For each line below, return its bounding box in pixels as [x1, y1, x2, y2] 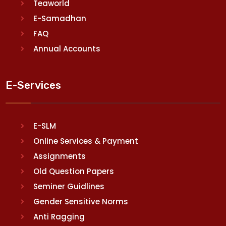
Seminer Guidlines [33, 181, 105, 192]
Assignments [33, 150, 86, 161]
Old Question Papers [33, 165, 115, 177]
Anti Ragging [33, 211, 85, 222]
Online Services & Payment [33, 135, 139, 146]
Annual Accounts [33, 43, 101, 54]
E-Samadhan [33, 13, 87, 24]
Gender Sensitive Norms [33, 196, 129, 207]
